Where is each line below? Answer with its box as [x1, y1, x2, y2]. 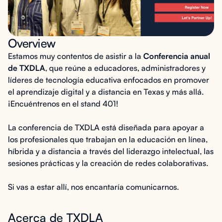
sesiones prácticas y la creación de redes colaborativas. [8, 158, 208, 168]
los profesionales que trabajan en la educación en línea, [8, 134, 208, 144]
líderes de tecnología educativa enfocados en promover [8, 75, 209, 85]
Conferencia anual [143, 51, 210, 61]
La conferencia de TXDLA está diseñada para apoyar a [8, 122, 204, 132]
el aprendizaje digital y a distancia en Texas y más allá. [8, 87, 204, 97]
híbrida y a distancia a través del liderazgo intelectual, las [8, 146, 214, 156]
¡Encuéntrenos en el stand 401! [8, 99, 118, 109]
